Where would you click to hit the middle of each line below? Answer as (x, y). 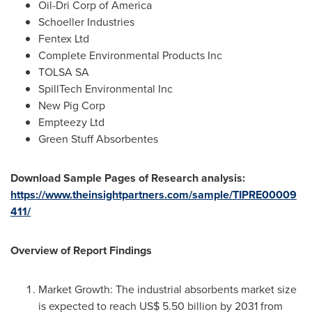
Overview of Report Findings (81, 250)
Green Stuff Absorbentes (98, 139)
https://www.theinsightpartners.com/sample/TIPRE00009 (154, 195)
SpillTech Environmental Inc (106, 89)
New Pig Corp (72, 106)
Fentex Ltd (64, 39)
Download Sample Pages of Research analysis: (128, 178)
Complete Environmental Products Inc (130, 55)
